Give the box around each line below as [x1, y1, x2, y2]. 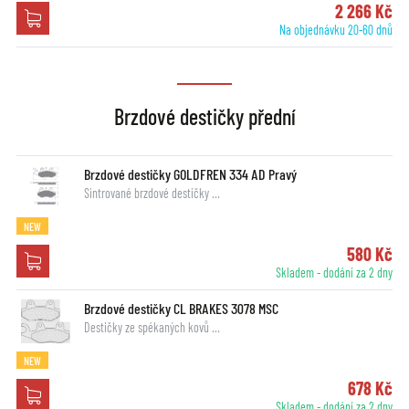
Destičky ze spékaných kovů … [83, 319, 220, 335]
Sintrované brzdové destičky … [83, 184, 220, 201]
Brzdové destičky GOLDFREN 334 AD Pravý [83, 164, 297, 183]
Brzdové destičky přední [113, 102, 296, 130]
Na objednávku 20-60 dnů [279, 21, 393, 37]
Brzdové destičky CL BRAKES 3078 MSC [83, 299, 278, 317]
